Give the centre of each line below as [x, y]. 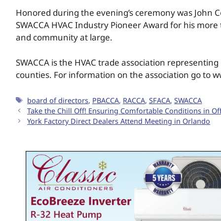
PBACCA [106, 100]
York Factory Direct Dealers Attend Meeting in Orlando [119, 121]
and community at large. [64, 37]
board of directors [58, 100]
